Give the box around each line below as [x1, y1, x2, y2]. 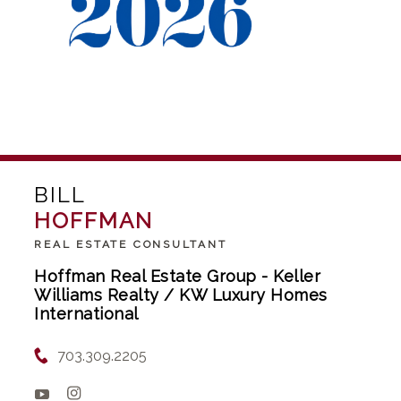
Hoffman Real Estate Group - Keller [34, 266, 321, 286]
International [34, 303, 139, 323]
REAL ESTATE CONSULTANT [34, 237, 227, 251]
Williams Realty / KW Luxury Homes [34, 285, 328, 304]
